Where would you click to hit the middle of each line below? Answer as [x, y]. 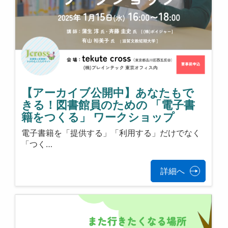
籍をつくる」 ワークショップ [98, 117]
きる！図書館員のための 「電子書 [108, 105]
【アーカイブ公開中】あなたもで [108, 93]
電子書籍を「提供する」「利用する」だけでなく [111, 133]
